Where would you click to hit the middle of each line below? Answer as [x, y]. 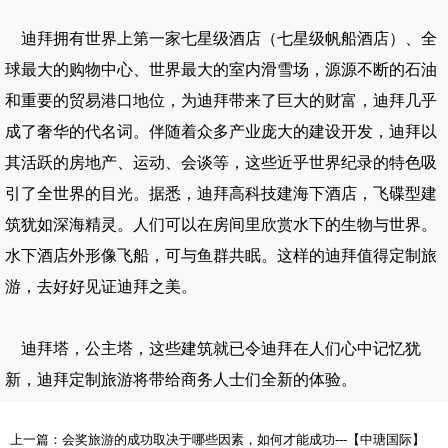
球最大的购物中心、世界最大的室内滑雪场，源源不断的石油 [221, 69]
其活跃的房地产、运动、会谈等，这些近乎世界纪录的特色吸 [221, 162]
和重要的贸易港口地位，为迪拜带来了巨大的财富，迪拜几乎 [221, 100]
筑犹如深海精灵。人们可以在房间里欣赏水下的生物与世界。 [221, 224]
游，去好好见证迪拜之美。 [101, 286]
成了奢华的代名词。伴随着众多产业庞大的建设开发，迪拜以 [221, 131]
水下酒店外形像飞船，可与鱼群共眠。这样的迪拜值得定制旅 [221, 255]
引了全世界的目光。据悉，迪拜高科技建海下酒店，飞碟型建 [221, 193]
